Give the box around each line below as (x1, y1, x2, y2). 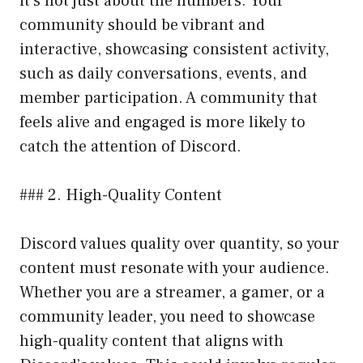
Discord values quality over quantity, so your (19, 233, 340, 254)
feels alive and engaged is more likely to (19, 111, 305, 133)
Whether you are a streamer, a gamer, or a (19, 281, 325, 303)
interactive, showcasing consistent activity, (19, 38, 329, 60)
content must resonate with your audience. (19, 257, 330, 279)
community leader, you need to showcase (19, 305, 315, 327)
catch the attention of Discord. (19, 135, 241, 157)
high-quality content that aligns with (19, 330, 284, 352)
